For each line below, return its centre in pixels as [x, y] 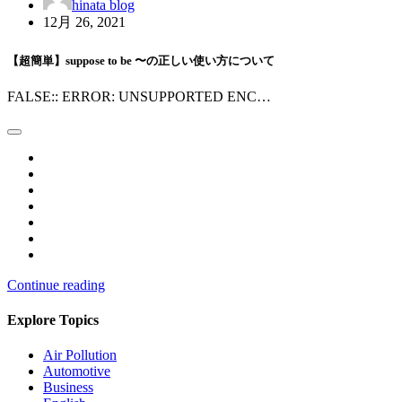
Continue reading [56, 284]
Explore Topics [53, 320]
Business [68, 388]
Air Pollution [80, 355]
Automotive [77, 371]
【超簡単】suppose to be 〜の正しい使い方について [141, 60]
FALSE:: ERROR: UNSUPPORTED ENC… [139, 96]
